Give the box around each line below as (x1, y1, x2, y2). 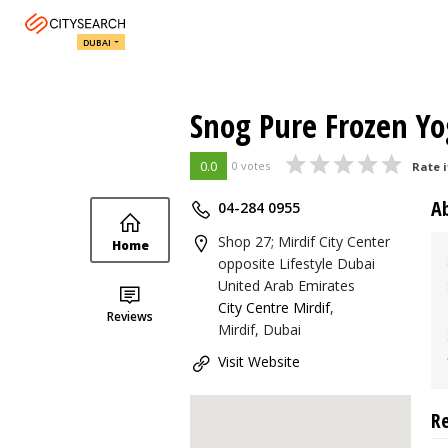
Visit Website (218, 352, 300, 371)
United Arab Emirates (218, 276, 355, 295)
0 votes (232, 158, 270, 173)
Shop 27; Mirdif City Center (218, 232, 390, 251)
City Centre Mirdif (218, 298, 330, 317)
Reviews (107, 308, 153, 325)
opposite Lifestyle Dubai (218, 254, 375, 273)
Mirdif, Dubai (218, 320, 301, 339)
